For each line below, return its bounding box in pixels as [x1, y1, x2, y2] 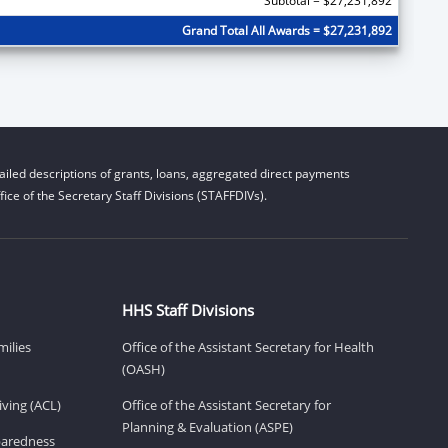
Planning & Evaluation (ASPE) [122, 417, 293, 436]
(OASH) [122, 359, 165, 378]
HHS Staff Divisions [122, 299, 254, 320]
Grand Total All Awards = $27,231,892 [181, 21, 392, 39]
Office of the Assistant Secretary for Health [122, 337, 374, 356]
